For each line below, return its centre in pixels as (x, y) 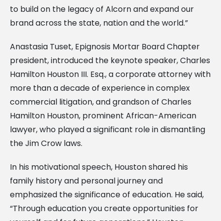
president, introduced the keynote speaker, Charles (110, 60)
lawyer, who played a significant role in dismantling (108, 129)
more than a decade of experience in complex (100, 88)
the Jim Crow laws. (46, 143)
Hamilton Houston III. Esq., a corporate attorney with (110, 74)
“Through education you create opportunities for (104, 208)
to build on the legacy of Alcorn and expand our (102, 9)
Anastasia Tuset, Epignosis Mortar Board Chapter (105, 46)
